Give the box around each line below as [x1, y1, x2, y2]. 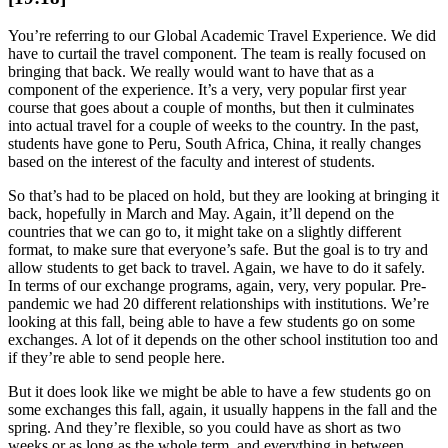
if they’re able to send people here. [8, 349, 225, 367]
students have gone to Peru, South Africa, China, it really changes [8, 135, 421, 153]
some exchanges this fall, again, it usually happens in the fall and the [8, 401, 437, 419]
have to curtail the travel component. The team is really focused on [8, 45, 426, 63]
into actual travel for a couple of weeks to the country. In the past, [8, 117, 419, 135]
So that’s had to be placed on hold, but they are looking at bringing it [8, 187, 439, 205]
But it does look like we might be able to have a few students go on [8, 383, 431, 401]
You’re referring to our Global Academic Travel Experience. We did [8, 27, 436, 45]
